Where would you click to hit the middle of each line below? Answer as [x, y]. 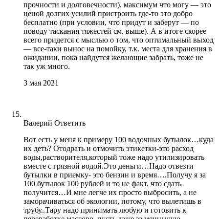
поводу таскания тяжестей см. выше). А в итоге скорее [115, 31]
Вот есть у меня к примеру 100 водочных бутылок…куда [119, 139]
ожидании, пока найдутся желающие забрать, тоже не [113, 57]
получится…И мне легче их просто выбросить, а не [110, 192]
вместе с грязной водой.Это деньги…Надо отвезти [109, 166]
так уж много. [47, 66]
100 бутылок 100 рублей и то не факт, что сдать [102, 183]
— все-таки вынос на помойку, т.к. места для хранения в [118, 48]
